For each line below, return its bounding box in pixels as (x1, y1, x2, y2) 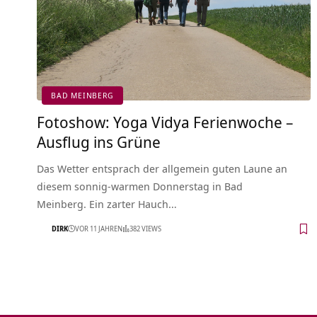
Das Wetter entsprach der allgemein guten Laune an (37, 161, 287, 175)
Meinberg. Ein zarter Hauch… (37, 196, 177, 211)
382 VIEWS (129, 224, 161, 234)
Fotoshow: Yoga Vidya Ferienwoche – (37, 110, 293, 132)
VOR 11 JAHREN (75, 224, 122, 234)
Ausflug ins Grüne (37, 130, 161, 152)
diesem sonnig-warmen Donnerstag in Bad (37, 178, 243, 193)
